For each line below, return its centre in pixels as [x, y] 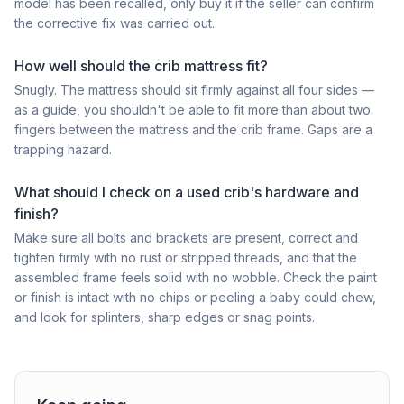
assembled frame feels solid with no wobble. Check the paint [196, 277]
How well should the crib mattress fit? [141, 66]
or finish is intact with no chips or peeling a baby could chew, [195, 297]
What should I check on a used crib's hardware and [187, 192]
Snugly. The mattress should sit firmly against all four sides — [194, 90]
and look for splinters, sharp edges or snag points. [165, 317]
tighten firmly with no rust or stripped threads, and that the [186, 257]
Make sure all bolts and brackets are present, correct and [186, 238]
